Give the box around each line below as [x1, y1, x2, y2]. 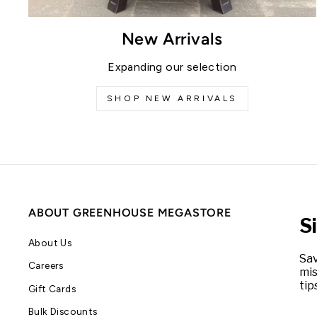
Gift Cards [28, 282, 76, 294]
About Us [28, 237, 72, 249]
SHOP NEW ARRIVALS [106, 93, 238, 104]
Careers [28, 260, 64, 272]
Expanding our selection [108, 60, 237, 74]
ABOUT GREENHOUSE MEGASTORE [28, 206, 231, 220]
